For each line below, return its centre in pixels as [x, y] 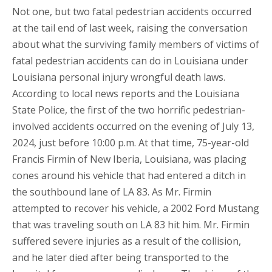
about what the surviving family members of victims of [136, 45]
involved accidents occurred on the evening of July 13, [133, 127]
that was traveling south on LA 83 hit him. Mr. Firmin [131, 225]
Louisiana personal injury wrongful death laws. [119, 77]
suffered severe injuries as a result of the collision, [127, 241]
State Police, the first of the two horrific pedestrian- [129, 110]
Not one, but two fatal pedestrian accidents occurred [132, 12]
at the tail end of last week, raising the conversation [130, 28]
